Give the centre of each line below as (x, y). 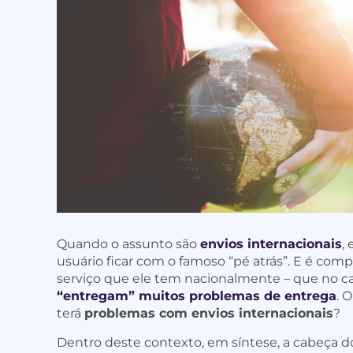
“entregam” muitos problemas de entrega (197, 296)
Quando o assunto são (128, 244)
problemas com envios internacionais (209, 314)
